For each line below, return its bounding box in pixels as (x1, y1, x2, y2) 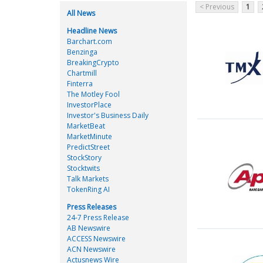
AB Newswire (67, 223, 110, 233)
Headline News (67, 26, 117, 36)
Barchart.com (67, 36, 112, 46)
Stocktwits (67, 163, 100, 173)
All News (67, 8, 95, 18)
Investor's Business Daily (67, 110, 149, 120)
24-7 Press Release (67, 213, 129, 222)
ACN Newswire (67, 244, 116, 254)
